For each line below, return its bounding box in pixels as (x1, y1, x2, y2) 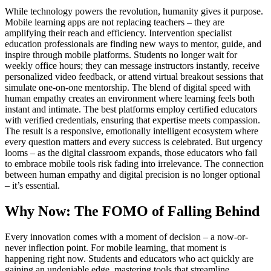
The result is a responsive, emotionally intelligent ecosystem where (5, 126, 258, 137)
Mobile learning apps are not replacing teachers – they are (5, 17, 224, 28)
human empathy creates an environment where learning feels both (5, 93, 255, 104)
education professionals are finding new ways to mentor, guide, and (5, 39, 261, 50)
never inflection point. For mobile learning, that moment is (5, 243, 226, 253)
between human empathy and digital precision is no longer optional (5, 169, 260, 180)
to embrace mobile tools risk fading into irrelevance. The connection (5, 158, 264, 169)
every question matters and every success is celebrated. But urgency (5, 137, 263, 148)
